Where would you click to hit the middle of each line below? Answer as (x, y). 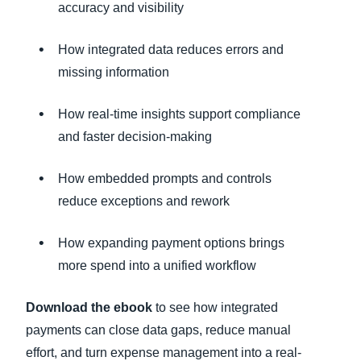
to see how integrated (215, 307)
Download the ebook (89, 307)
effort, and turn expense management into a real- (164, 353)
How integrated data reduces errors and (171, 50)
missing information (114, 72)
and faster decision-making (135, 137)
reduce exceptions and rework (144, 201)
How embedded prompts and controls (165, 178)
